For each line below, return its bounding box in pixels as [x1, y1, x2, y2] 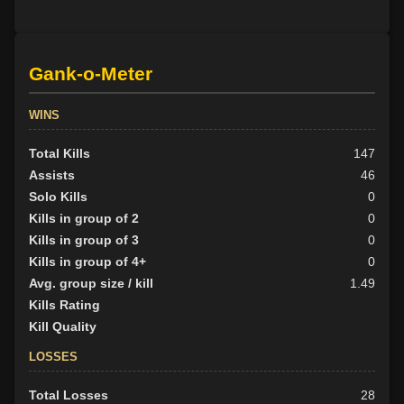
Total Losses [29, 387, 108, 402]
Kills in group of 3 [29, 232, 139, 247]
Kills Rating [29, 297, 100, 312]
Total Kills [29, 145, 90, 161]
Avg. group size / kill [29, 275, 153, 290]
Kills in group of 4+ [29, 253, 146, 269]
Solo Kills [29, 188, 87, 204]
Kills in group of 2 [29, 210, 139, 225]
